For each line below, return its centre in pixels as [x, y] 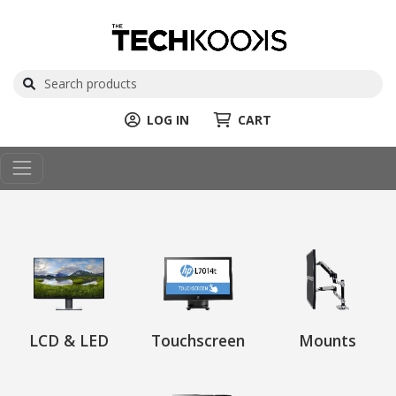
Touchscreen [198, 340]
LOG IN [168, 119]
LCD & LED [69, 340]
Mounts [327, 340]
